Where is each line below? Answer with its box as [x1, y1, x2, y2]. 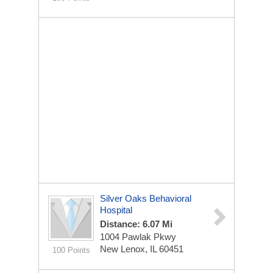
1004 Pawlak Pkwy [100, 232, 176, 242]
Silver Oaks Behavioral [100, 193, 191, 204]
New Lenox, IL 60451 [100, 244, 183, 254]
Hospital [100, 205, 132, 215]
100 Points [52, 246, 90, 255]
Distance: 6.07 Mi [100, 219, 172, 229]
